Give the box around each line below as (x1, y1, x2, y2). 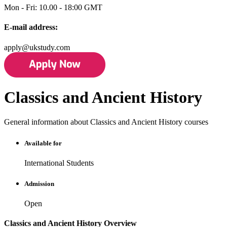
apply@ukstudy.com (4, 43, 70, 52)
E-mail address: (4, 23, 58, 32)
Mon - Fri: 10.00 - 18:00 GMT (4, 3, 102, 12)
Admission (24, 179, 54, 187)
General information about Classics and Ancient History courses (4, 118, 208, 127)
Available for (24, 139, 62, 147)
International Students (24, 158, 94, 167)
